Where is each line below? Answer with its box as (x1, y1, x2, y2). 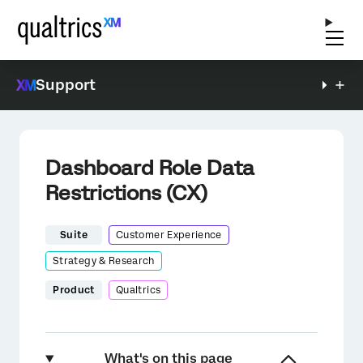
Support (36, 76, 96, 93)
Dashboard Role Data (45, 156, 254, 180)
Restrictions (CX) (45, 181, 207, 205)
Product (53, 284, 95, 296)
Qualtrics (116, 284, 161, 296)
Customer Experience (116, 229, 222, 241)
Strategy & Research (53, 255, 155, 267)
